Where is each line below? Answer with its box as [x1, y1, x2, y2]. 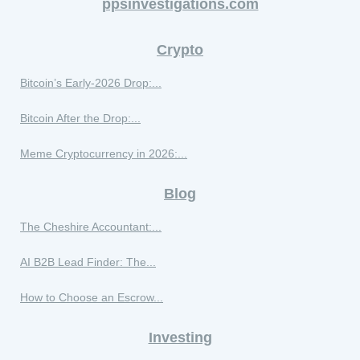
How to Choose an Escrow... [20, 291, 163, 305]
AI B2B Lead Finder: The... [20, 256, 156, 269]
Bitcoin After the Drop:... [20, 112, 141, 125]
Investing [148, 329, 212, 346]
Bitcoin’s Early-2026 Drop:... [20, 76, 162, 90]
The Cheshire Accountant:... [20, 220, 162, 234]
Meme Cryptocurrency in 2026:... [20, 147, 187, 161]
